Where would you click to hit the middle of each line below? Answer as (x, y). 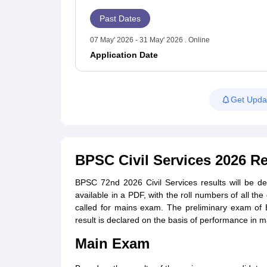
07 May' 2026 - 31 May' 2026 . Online (150, 40)
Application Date (124, 55)
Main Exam (112, 243)
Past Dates (120, 18)
